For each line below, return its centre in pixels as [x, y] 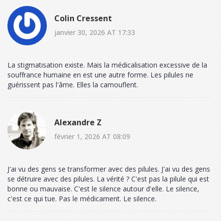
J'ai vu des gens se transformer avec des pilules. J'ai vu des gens [109, 169]
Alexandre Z [78, 122]
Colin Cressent [83, 18]
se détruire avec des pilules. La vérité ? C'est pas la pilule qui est [108, 179]
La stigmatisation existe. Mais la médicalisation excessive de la [107, 65]
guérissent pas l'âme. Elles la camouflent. [73, 85]
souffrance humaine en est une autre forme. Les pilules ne [100, 75]
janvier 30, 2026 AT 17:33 [95, 32]
